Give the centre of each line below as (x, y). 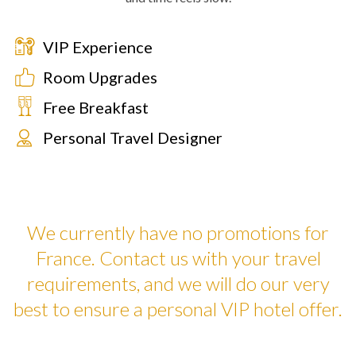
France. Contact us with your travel (178, 258)
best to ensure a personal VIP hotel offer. (178, 309)
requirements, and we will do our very (178, 283)
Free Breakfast (96, 107)
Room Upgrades (100, 77)
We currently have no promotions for (178, 232)
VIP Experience (98, 47)
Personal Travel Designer (133, 137)
